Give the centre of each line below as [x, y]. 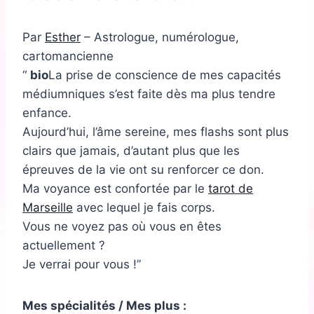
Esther [63, 37]
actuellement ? [64, 246]
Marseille [48, 208]
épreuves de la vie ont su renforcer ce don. [143, 170]
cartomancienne [68, 56]
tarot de [231, 189]
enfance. [47, 113]
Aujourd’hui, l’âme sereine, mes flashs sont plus [156, 132]
